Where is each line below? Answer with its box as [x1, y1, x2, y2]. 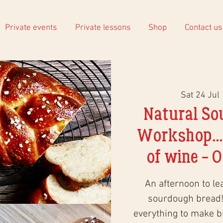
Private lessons [75, 23, 130, 33]
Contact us [184, 23, 222, 33]
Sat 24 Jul [180, 90, 220, 101]
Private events [5, 23, 57, 33]
